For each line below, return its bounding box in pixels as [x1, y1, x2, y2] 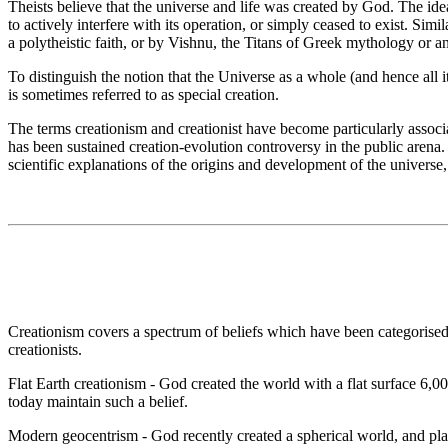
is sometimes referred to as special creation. [8, 85, 279, 103]
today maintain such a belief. [8, 392, 188, 410]
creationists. [8, 340, 82, 358]
